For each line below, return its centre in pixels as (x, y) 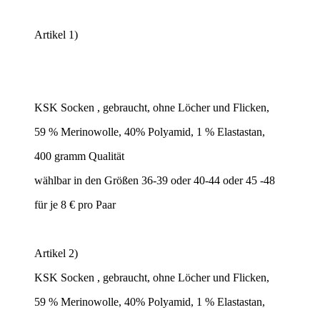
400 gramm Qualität (79, 156)
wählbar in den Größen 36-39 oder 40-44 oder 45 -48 (155, 180)
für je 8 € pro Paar (75, 204)
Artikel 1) (56, 34)
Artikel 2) (56, 253)
